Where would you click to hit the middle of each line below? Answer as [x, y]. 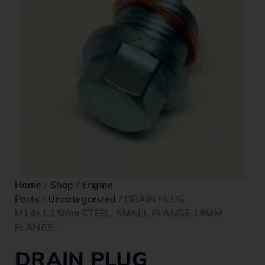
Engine [98, 185]
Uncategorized [82, 199]
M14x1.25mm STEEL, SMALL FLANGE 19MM [119, 213]
